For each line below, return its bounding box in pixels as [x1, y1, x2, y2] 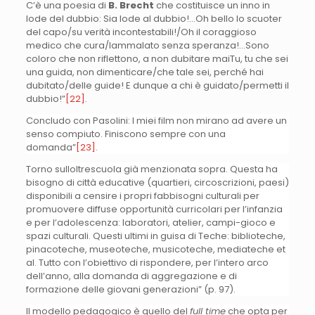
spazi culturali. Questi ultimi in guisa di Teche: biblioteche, [25, 229, 285, 243]
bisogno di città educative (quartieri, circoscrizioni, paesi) [25, 175, 289, 189]
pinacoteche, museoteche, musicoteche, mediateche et [25, 242, 285, 256]
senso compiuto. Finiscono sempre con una [25, 127, 226, 141]
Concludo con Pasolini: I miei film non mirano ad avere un [25, 113, 287, 127]
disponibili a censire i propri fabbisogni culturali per [25, 188, 259, 202]
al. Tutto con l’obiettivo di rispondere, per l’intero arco [25, 255, 269, 269]
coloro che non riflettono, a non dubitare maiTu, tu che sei [25, 51, 288, 65]
